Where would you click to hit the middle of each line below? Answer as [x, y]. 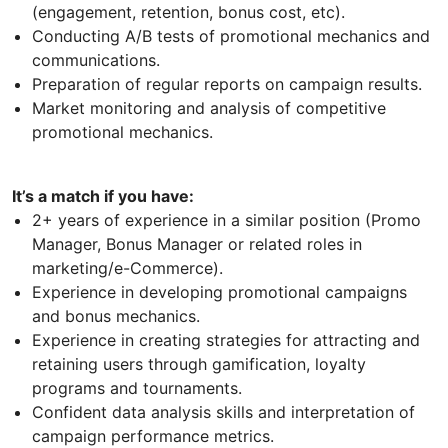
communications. [96, 59]
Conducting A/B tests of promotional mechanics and [231, 35]
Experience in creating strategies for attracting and [226, 339]
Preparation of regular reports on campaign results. [227, 83]
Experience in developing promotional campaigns [219, 291]
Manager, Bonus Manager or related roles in [197, 243]
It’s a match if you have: [103, 195]
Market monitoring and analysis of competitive [209, 107]
